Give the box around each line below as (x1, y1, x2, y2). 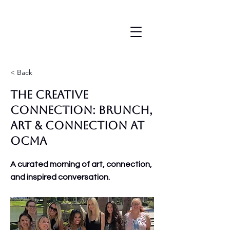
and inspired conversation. (10, 173, 110, 181)
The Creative (10, 88, 88, 101)
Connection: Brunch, (10, 104, 152, 117)
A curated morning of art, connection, (10, 160, 152, 168)
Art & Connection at (10, 119, 144, 132)
